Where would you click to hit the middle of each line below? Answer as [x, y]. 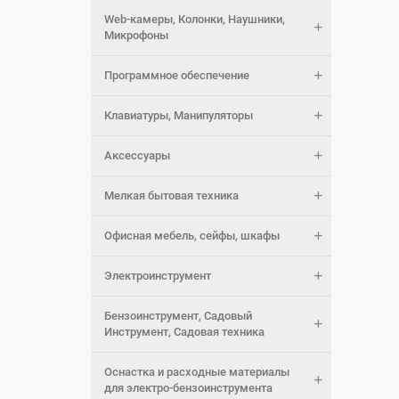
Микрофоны [136, 35]
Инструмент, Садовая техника [184, 332]
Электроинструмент [158, 276]
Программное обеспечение [177, 75]
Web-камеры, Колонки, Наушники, [195, 19]
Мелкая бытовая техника [171, 195]
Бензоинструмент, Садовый [178, 316]
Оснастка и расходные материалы [197, 372]
